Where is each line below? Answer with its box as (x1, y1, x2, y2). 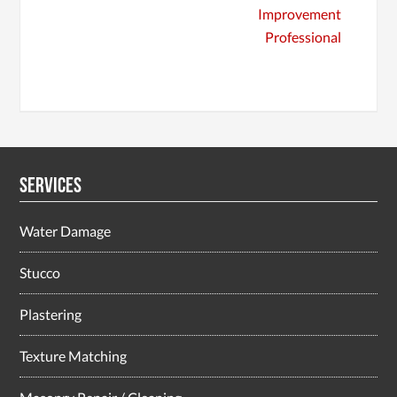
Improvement (257, 5, 341, 23)
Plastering (19, 306, 82, 323)
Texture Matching (19, 347, 128, 365)
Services (19, 174, 82, 197)
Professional (264, 28, 341, 46)
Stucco (19, 264, 61, 282)
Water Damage (19, 222, 112, 240)
